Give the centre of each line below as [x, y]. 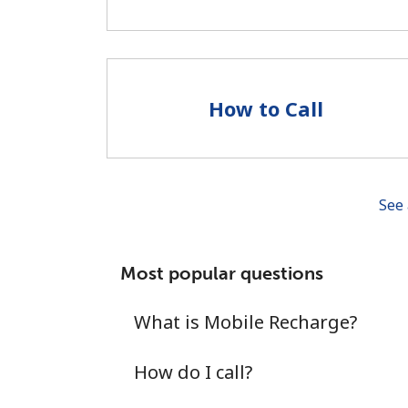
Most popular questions [222, 273]
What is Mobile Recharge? [245, 322]
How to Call [266, 108]
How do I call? [193, 372]
